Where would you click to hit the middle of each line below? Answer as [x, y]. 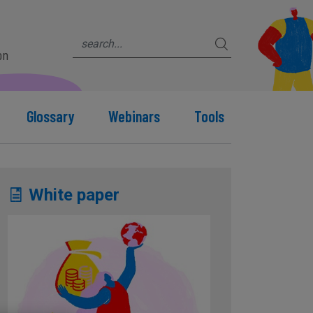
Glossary [50, 116]
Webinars [134, 116]
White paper [72, 195]
